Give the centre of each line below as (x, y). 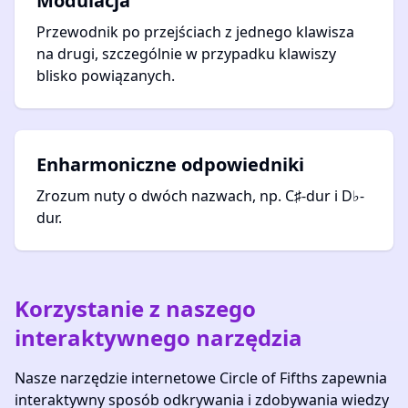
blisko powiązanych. (106, 76)
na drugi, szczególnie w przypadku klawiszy (186, 54)
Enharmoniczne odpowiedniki (170, 164)
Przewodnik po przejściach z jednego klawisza (195, 32)
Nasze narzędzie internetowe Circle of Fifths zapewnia (201, 378)
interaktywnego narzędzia (158, 337)
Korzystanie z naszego (135, 308)
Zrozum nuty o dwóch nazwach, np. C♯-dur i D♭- (200, 196)
